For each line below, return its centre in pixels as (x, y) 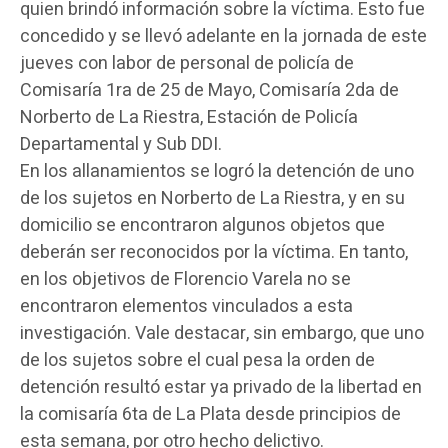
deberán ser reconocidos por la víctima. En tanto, (214, 252)
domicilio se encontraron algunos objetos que (202, 225)
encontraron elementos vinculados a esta (186, 306)
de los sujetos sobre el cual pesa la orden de (197, 360)
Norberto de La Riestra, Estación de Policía (189, 117)
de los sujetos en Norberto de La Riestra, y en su (212, 198)
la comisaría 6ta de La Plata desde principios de (210, 414)
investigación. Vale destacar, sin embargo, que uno (222, 333)
